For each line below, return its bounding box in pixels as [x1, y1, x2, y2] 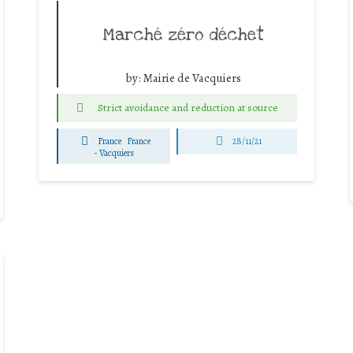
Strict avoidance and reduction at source [97, 99, 278, 115]
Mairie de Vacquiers [143, 69, 241, 86]
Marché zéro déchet [102, 23, 264, 46]
